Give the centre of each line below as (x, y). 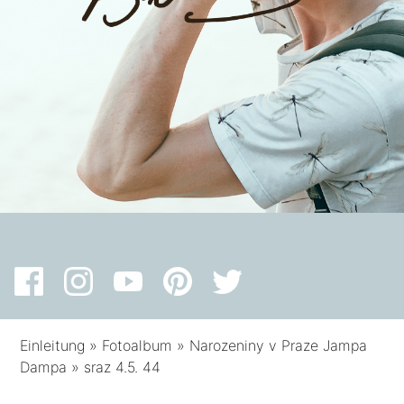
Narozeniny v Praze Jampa (279, 346)
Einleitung (53, 346)
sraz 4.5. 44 (123, 367)
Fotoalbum (138, 346)
